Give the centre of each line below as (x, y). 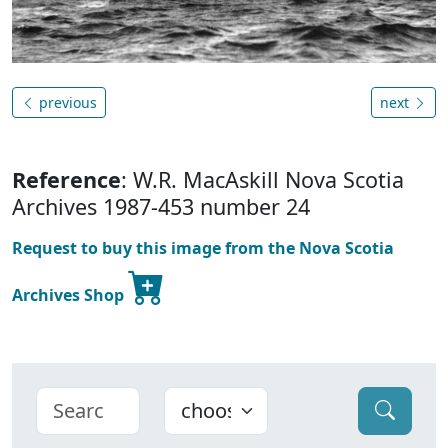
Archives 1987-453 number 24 (161, 206)
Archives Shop (70, 294)
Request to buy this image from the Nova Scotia (203, 247)
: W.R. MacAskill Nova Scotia (262, 179)
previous (66, 102)
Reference (66, 179)
